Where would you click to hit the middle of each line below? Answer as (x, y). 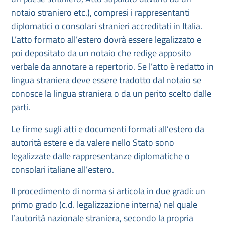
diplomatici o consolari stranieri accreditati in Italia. (107, 26)
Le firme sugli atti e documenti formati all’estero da (108, 129)
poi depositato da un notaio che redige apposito (101, 53)
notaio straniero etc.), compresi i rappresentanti (100, 12)
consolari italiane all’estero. (63, 170)
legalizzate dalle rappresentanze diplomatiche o (100, 156)
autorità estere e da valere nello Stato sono (93, 142)
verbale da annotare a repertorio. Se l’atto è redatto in (113, 67)
